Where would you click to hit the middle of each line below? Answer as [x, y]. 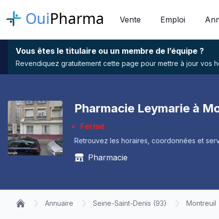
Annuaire [59, 203]
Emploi [173, 20]
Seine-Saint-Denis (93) [130, 203]
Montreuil [201, 203]
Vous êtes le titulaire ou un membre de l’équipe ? [110, 51]
